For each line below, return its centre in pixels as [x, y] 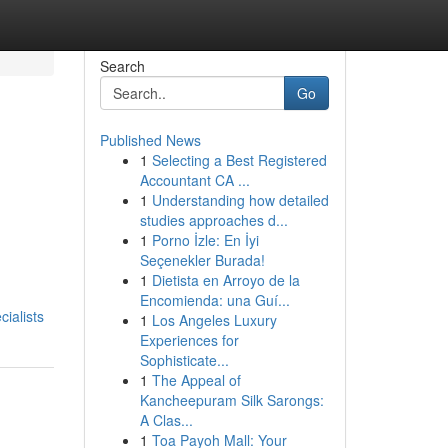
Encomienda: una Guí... [214, 300]
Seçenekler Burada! [202, 260]
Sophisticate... [184, 360]
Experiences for [189, 340]
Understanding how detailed [240, 200]
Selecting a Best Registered [239, 160]
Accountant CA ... [194, 180]
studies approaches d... [213, 220]
